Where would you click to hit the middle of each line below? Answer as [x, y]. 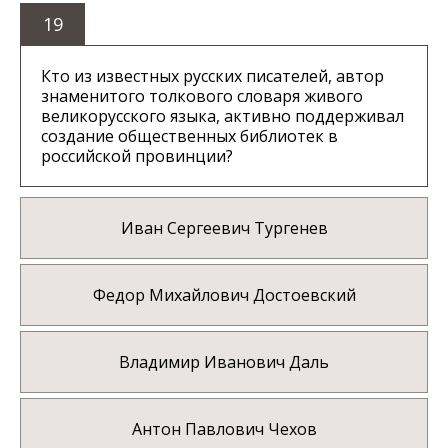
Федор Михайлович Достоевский [224, 295]
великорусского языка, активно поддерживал [222, 116]
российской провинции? [137, 156]
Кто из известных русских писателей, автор [212, 76]
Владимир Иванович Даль [224, 362]
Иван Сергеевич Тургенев [224, 228]
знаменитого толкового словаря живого [202, 96]
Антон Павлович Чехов [224, 429]
